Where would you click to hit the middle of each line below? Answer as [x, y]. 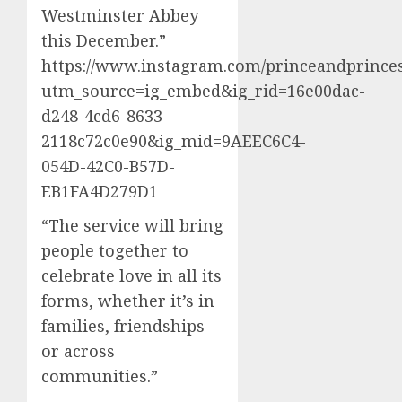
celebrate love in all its [131, 276]
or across [78, 351]
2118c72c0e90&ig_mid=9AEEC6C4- [174, 141]
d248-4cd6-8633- [105, 116]
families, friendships [123, 326]
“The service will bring [132, 226]
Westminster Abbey [120, 16]
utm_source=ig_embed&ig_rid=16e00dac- [203, 91]
